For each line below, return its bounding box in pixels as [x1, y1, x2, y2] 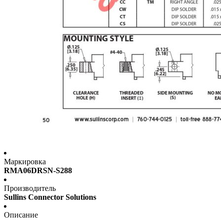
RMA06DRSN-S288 [4, 166, 72, 175]
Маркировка [4, 157, 46, 166]
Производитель [4, 184, 56, 193]
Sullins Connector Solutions [4, 193, 96, 202]
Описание [4, 211, 38, 220]
